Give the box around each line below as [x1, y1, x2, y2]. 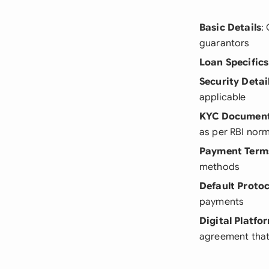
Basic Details [199, 22, 262, 34]
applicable [199, 91, 246, 103]
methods [199, 161, 240, 173]
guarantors [199, 37, 250, 49]
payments [199, 196, 244, 208]
